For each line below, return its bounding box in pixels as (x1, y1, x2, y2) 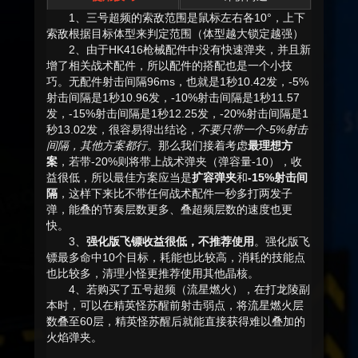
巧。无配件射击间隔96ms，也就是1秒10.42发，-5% (46, 75, 308, 89)
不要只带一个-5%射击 (198, 123, 308, 137)
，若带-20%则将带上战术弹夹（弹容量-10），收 (58, 155, 302, 169)
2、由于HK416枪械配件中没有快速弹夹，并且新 (69, 43, 311, 57)
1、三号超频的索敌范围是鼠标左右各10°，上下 (69, 11, 305, 25)
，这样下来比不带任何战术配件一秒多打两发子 (58, 187, 292, 201)
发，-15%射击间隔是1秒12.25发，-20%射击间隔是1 (46, 107, 308, 121)
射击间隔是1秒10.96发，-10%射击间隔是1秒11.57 (46, 91, 300, 105)
